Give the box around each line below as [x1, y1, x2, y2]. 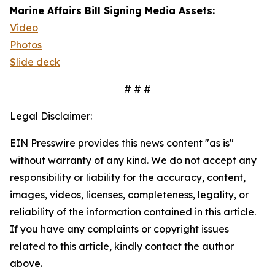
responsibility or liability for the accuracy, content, [10, 171, 246, 184]
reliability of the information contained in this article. [10, 206, 256, 218]
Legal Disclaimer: [10, 110, 92, 122]
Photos [10, 39, 42, 51]
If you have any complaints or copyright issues [10, 223, 229, 235]
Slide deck [10, 56, 60, 68]
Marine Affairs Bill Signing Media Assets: [10, 4, 215, 17]
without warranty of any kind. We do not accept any [10, 154, 257, 166]
